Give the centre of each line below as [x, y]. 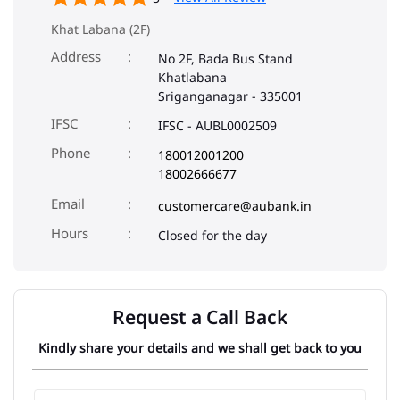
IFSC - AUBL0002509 [217, 126]
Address [76, 57]
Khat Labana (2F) [100, 29]
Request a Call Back [200, 317]
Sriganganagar [203, 96]
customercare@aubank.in [235, 206]
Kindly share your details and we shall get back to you [200, 348]
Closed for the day [212, 236]
